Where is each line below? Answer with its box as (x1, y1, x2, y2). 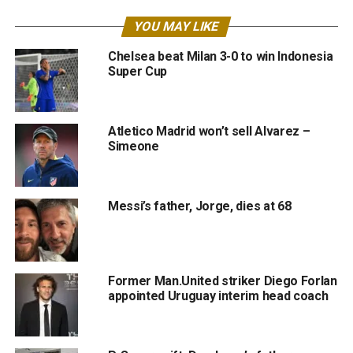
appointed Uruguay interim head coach (107, 288, 329, 303)
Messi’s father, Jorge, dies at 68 (107, 199, 292, 214)
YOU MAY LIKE (132, 19, 221, 34)
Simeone (107, 139, 159, 154)
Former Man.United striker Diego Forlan (107, 273, 337, 288)
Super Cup (107, 64, 167, 79)
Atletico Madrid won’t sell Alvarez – (107, 124, 310, 139)
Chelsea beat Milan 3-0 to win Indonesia (107, 49, 333, 64)
